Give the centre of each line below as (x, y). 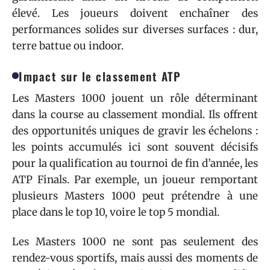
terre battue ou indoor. (68, 46)
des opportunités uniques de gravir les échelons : (135, 130)
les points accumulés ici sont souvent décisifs (135, 147)
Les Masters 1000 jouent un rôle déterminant (135, 98)
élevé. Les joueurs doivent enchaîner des (135, 13)
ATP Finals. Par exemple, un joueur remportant (135, 179)
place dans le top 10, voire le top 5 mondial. (116, 212)
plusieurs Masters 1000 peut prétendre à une (135, 196)
